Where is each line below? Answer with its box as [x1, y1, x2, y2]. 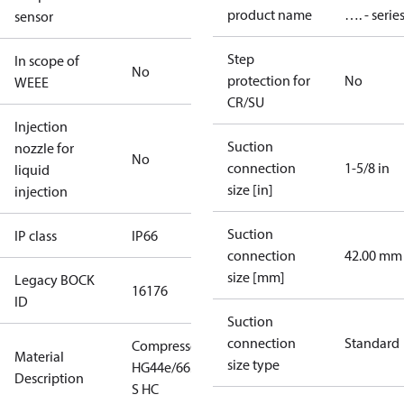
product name [227, 5, 312, 23]
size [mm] [227, 268, 285, 286]
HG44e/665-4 [132, 358, 209, 376]
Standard [344, 334, 399, 352]
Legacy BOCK [14, 271, 95, 289]
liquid [14, 161, 50, 179]
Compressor [132, 336, 203, 354]
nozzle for [14, 139, 74, 157]
